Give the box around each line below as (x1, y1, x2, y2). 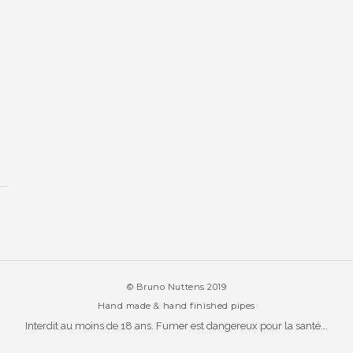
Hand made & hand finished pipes (97, 299, 256, 311)
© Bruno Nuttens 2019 (126, 281, 227, 292)
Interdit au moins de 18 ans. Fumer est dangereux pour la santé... (25, 319, 328, 332)
